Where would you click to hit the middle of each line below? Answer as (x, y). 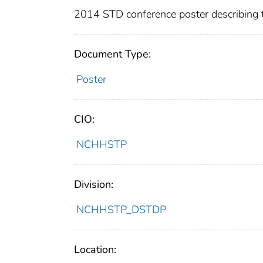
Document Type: (112, 54)
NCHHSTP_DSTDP (121, 210)
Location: (95, 250)
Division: (94, 185)
